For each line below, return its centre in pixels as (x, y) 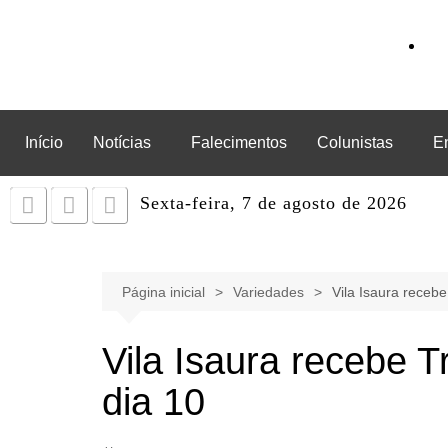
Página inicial (163, 292)
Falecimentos (239, 142)
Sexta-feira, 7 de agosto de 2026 (274, 203)
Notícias (122, 142)
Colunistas (355, 142)
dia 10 (153, 402)
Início (44, 142)
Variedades (268, 292)
